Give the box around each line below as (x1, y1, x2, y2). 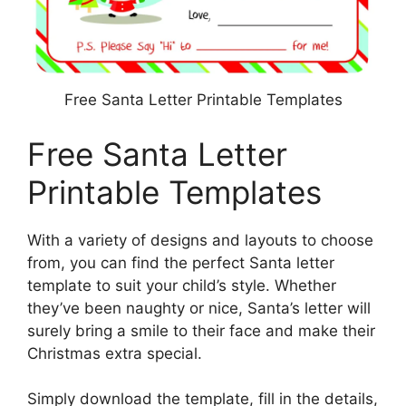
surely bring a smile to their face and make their (27, 321, 375, 340)
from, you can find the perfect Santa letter (27, 253, 334, 272)
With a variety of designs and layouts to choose (27, 230, 373, 249)
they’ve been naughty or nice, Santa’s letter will (27, 298, 371, 317)
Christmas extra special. (27, 343, 202, 362)
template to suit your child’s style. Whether (27, 275, 336, 295)
